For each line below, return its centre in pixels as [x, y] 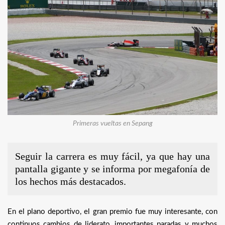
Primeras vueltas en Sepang [113, 123]
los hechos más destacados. [71, 181]
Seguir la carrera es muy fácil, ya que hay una [113, 156]
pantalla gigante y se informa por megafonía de [113, 168]
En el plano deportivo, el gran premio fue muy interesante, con [113, 211]
